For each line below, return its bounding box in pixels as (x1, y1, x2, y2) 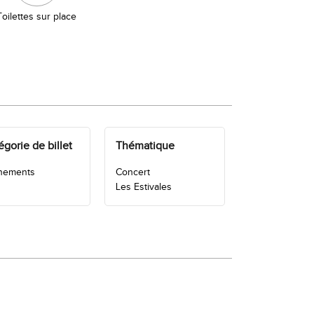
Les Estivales (115, 181, 172, 193)
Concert (115, 166, 150, 178)
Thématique (115, 139, 175, 153)
